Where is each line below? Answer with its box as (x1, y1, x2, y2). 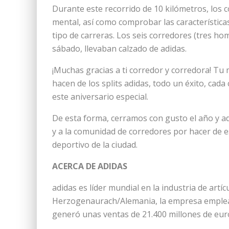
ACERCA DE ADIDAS (52, 161, 127, 172)
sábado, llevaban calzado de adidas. (52, 43, 187, 54)
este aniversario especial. (52, 91, 148, 102)
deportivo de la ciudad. (52, 139, 138, 150)
